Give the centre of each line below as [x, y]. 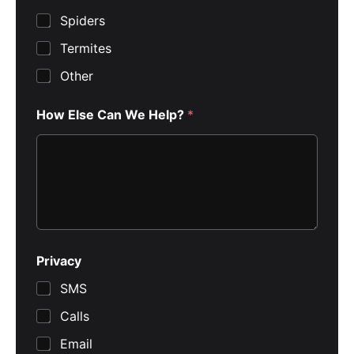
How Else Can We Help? [112, 115]
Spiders [83, 21]
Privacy [59, 260]
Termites [86, 49]
